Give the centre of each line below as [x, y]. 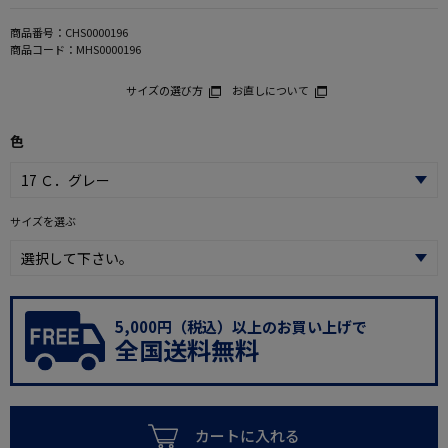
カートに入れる [247, 435]
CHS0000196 [96, 31]
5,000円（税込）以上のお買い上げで [240, 326]
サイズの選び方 [164, 89]
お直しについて [270, 89]
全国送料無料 [186, 349]
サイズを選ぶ [43, 220]
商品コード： [43, 48]
